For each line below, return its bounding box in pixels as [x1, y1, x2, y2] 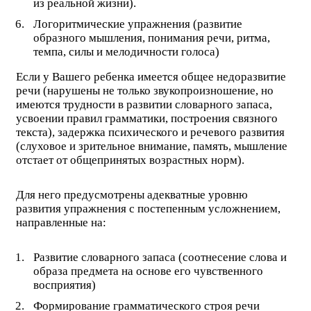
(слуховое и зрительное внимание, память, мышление [16, 139, 287, 153]
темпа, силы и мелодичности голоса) [33, 44, 219, 58]
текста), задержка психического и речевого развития [16, 125, 285, 139]
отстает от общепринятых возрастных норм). [16, 153, 244, 167]
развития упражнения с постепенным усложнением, [16, 201, 280, 215]
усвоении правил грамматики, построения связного [16, 111, 278, 125]
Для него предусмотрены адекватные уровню [16, 187, 248, 201]
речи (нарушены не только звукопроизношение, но [16, 83, 274, 97]
